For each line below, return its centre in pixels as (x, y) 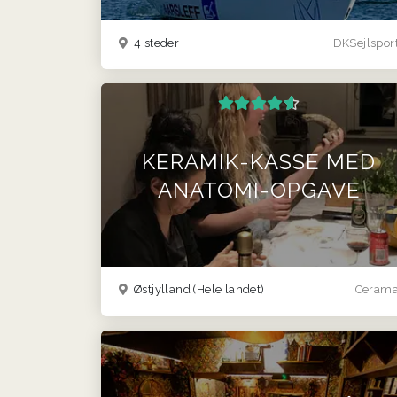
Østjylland (162, 290)
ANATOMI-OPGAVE (259, 191)
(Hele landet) (229, 290)
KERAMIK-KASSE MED (259, 162)
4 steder (155, 43)
